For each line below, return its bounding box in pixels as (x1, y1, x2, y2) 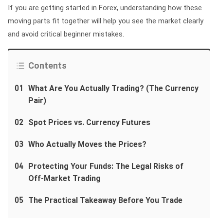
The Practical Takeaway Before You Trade (28, 196, 182, 205)
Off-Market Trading (28, 174, 101, 183)
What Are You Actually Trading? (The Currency (28, 84, 199, 93)
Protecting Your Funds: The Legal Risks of (28, 162, 183, 171)
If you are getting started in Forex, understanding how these (8, 3, 202, 12)
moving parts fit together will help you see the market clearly (8, 17, 203, 25)
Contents (28, 60, 67, 71)
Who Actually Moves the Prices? (28, 140, 146, 149)
